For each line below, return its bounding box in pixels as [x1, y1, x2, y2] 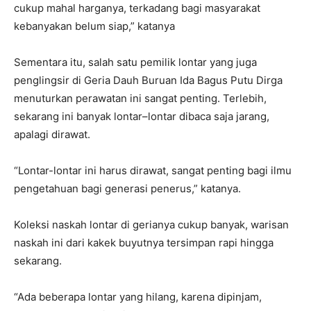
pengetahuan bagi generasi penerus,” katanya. [14, 182, 241, 195]
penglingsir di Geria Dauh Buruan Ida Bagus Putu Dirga [14, 74, 283, 87]
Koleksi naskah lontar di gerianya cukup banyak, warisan [14, 218, 289, 231]
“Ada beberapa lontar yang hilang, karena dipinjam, [14, 290, 262, 303]
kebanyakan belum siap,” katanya [14, 19, 175, 33]
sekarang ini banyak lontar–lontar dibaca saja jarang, [14, 110, 269, 123]
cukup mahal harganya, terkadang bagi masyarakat [14, 1, 260, 15]
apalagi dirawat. [14, 128, 90, 141]
